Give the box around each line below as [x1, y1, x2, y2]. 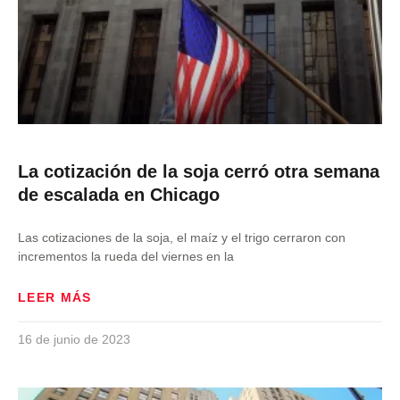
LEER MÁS [18, 290, 92, 304]
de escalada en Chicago [18, 185, 220, 204]
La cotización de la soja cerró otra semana [18, 162, 379, 181]
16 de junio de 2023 [18, 332, 130, 346]
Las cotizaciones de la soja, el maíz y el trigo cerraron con [18, 230, 346, 245]
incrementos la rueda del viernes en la [18, 249, 234, 263]
